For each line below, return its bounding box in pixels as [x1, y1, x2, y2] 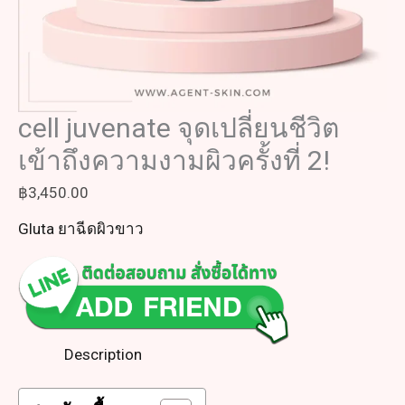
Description [64, 344, 142, 363]
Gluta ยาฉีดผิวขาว [18, 220, 144, 238]
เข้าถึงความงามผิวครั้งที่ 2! [18, 145, 330, 176]
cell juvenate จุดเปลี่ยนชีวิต [18, 112, 339, 144]
